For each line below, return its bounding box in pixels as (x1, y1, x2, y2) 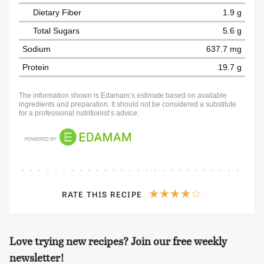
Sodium (22, 44, 51, 54)
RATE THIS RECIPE (61, 189, 145, 200)
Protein (22, 62, 49, 72)
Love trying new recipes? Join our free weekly (9, 233, 227, 249)
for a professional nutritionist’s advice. (19, 109, 139, 118)
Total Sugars (33, 26, 80, 36)
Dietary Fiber (33, 8, 81, 18)
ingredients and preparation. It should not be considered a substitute (19, 100, 236, 109)
